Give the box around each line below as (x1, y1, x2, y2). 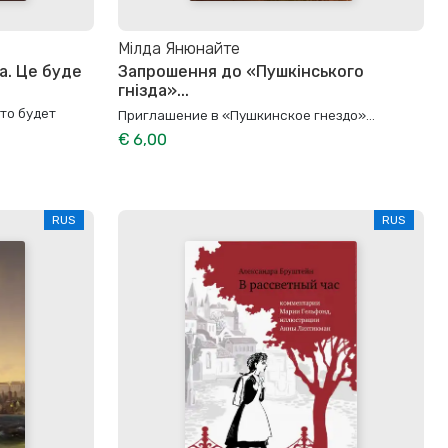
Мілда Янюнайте (118, 39, 240, 59)
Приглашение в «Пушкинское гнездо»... (118, 106, 375, 123)
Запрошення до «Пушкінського (118, 61, 364, 81)
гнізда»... (118, 80, 189, 100)
